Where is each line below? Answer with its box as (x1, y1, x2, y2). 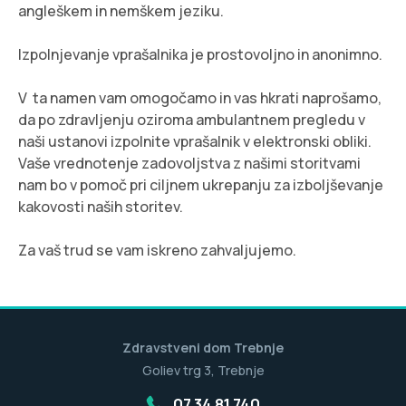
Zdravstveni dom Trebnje (122, 338, 284, 356)
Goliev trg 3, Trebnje (141, 361, 265, 379)
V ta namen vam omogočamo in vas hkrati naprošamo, (18, 87, 382, 108)
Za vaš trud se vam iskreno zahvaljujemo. (18, 239, 296, 260)
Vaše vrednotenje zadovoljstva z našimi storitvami (18, 152, 361, 173)
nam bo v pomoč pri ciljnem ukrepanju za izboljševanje (18, 174, 383, 195)
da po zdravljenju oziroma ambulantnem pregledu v (18, 109, 365, 130)
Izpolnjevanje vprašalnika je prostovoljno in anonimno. (18, 43, 382, 64)
